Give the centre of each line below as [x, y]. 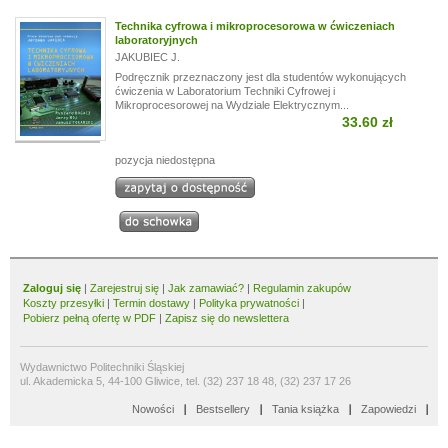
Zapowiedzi [388, 409]
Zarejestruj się [124, 288]
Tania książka [305, 409]
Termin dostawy [151, 303]
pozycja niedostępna [164, 160]
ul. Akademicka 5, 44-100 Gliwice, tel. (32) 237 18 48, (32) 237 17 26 [185, 381]
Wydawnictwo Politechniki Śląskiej [102, 367]
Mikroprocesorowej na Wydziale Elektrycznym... [231, 105]
